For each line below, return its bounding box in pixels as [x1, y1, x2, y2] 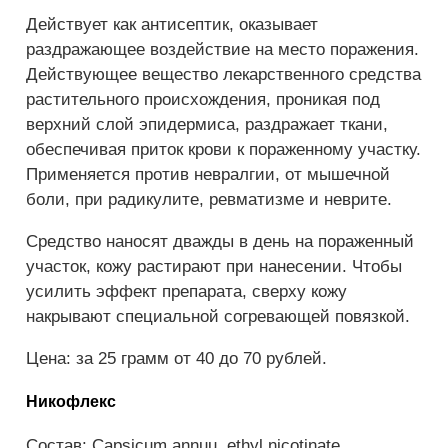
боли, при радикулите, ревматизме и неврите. [26, 190, 392, 210]
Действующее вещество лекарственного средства [26, 65, 421, 85]
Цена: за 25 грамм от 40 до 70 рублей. [26, 349, 327, 369]
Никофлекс [26, 393, 116, 411]
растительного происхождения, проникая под [26, 90, 380, 110]
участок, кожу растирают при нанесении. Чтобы [26, 257, 402, 277]
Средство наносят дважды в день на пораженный [26, 232, 414, 252]
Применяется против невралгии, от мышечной [26, 165, 390, 185]
